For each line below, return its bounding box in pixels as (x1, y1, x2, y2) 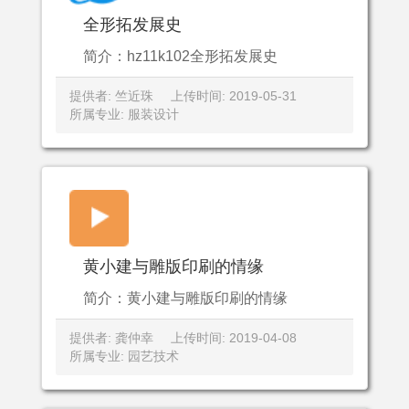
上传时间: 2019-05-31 (171, 89, 297, 103)
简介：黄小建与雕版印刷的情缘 (83, 290, 288, 306)
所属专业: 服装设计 (69, 107, 179, 121)
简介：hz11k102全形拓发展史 (83, 48, 278, 64)
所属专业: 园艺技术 (69, 349, 179, 363)
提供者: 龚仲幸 (69, 330, 153, 345)
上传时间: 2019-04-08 (171, 330, 297, 345)
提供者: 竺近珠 (69, 89, 153, 103)
